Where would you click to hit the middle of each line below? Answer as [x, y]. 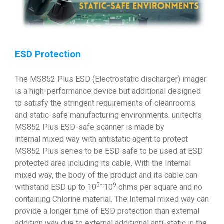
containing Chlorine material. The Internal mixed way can [112, 199]
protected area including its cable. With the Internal [103, 163]
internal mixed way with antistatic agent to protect [101, 139]
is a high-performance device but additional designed [108, 91]
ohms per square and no [159, 187]
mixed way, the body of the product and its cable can [106, 175]
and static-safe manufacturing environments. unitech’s [108, 115]
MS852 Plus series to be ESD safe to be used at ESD [109, 151]
